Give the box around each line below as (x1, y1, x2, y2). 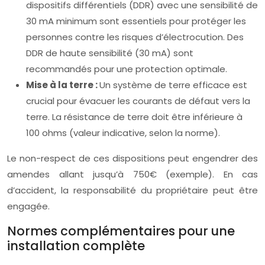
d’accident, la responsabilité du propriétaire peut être (7, 184, 258, 196)
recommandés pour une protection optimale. (26, 63, 227, 75)
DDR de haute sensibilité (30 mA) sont (26, 47, 193, 59)
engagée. (7, 200, 50, 212)
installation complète (7, 237, 145, 254)
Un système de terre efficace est (99, 79, 247, 91)
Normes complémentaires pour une (7, 222, 235, 240)
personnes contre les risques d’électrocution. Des (26, 31, 244, 43)
